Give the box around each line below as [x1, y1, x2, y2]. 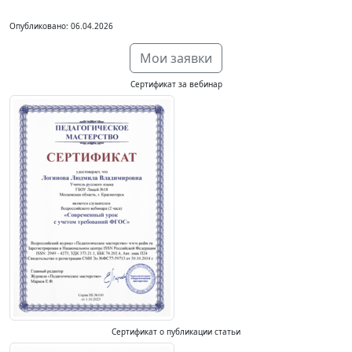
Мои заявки [140, 49, 212, 67]
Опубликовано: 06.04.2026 [9, 20, 113, 31]
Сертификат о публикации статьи [112, 326, 240, 337]
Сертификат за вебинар [130, 79, 222, 90]
